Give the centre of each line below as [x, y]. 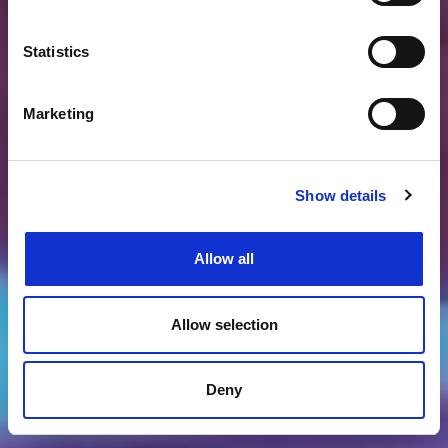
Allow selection [224, 324]
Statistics [56, 51]
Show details [341, 195]
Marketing [58, 113]
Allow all [224, 258]
